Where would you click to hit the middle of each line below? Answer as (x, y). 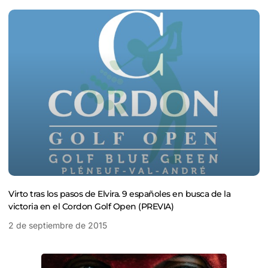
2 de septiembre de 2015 (58, 225)
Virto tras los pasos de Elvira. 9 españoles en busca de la (119, 194)
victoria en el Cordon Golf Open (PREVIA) (91, 206)
